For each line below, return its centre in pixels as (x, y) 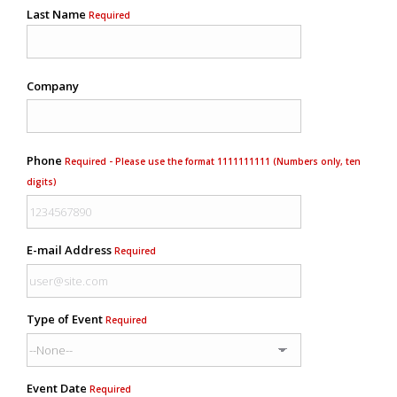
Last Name (58, 14)
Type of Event (66, 319)
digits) (42, 181)
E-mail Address (70, 249)
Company (53, 86)
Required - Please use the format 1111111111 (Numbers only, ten (213, 161)
